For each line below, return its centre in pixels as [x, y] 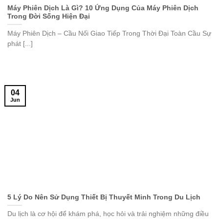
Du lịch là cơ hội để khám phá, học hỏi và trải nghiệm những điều [108, 214]
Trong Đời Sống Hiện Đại [49, 16]
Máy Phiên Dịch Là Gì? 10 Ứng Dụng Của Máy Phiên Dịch [103, 8]
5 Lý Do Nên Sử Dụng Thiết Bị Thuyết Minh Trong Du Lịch [104, 197]
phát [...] [20, 44]
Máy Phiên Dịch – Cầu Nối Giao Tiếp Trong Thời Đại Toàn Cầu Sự [109, 33]
